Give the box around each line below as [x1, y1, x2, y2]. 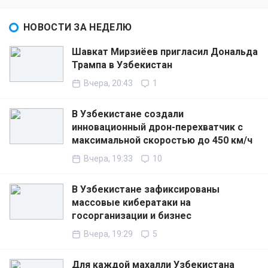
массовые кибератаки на [72, 197, 191, 209]
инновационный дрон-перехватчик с [72, 121, 243, 133]
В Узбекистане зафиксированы [72, 184, 220, 196]
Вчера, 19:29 [84, 229, 133, 239]
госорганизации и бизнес [72, 210, 191, 222]
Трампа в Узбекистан [72, 59, 172, 71]
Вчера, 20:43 [84, 78, 133, 89]
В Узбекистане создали [72, 108, 184, 120]
